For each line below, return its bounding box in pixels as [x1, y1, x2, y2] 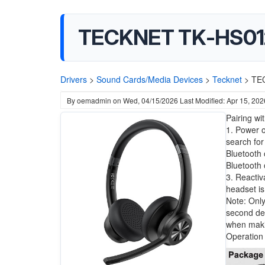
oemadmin [77, 95, 111, 105]
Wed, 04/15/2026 [123, 95, 178, 105]
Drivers [60, 73, 87, 85]
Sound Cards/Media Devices [96, 73, 203, 85]
